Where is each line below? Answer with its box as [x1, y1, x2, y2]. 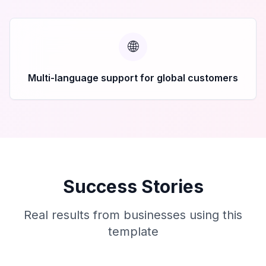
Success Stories [62, 176, 204, 197]
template [107, 224, 159, 239]
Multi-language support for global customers [28, 72, 238, 84]
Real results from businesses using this [24, 208, 242, 222]
